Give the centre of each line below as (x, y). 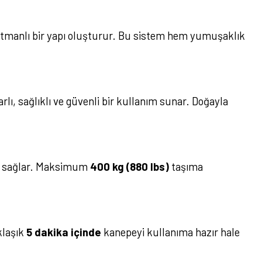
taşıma (186, 166)
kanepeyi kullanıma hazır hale (170, 232)
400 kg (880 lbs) (130, 166)
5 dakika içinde (64, 232)
